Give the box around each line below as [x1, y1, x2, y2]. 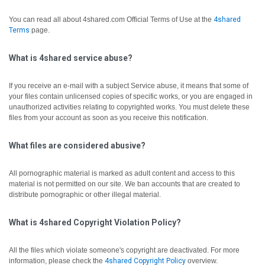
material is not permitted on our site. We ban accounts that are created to [9, 180, 240, 188]
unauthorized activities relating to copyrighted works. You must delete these [9, 103, 250, 111]
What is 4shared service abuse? [9, 53, 132, 63]
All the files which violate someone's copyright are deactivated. [9, 246, 211, 254]
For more [211, 246, 240, 254]
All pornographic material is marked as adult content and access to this [9, 169, 235, 177]
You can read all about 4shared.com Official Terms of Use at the [9, 15, 214, 24]
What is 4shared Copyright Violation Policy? [9, 218, 181, 227]
